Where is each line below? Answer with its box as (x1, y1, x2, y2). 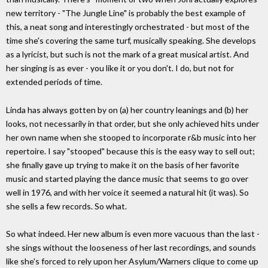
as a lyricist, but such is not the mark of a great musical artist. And (6, 48, 249, 59)
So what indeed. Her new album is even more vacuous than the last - (6, 229, 260, 239)
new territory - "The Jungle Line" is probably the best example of (6, 7, 245, 18)
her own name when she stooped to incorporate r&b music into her (6, 132, 256, 142)
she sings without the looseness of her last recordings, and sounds (6, 242, 256, 253)
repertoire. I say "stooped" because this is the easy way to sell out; (6, 145, 255, 156)
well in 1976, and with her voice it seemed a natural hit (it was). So (6, 187, 249, 197)
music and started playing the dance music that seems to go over (6, 173, 248, 184)
